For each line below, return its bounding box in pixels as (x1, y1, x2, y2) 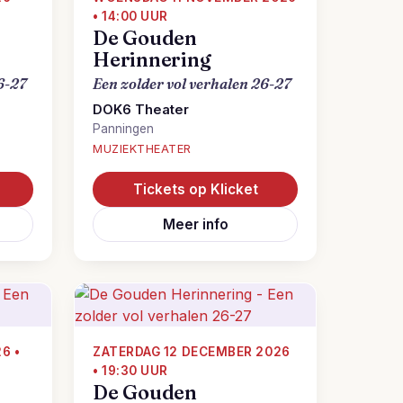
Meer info (162, 216, 228, 233)
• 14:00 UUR (93, 9, 168, 23)
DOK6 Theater (93, 102, 189, 118)
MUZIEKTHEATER (93, 142, 192, 156)
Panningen (93, 121, 154, 136)
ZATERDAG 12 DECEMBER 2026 (93, 345, 291, 359)
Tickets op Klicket (132, 181, 258, 198)
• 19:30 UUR (93, 363, 168, 378)
